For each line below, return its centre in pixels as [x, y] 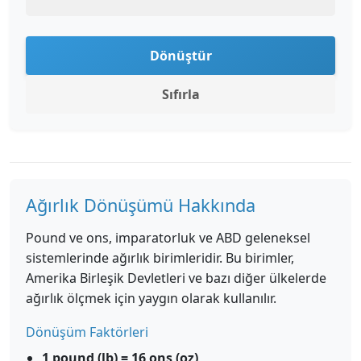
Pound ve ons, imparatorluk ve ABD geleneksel [168, 238]
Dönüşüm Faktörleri [87, 332]
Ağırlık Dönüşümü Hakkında [141, 205]
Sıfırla [180, 94]
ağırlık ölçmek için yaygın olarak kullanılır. [151, 298]
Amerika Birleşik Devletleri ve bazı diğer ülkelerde [176, 278]
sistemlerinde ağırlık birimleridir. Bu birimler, [160, 258]
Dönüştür [180, 56]
